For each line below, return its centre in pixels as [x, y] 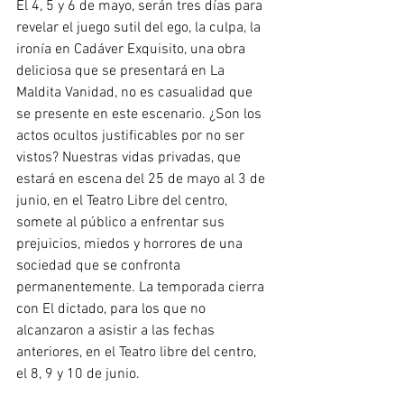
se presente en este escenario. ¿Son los [141, 115]
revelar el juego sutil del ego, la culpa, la [140, 28]
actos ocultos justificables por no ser [132, 136]
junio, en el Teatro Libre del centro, [124, 201]
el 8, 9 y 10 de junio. [82, 374]
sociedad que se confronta [100, 266]
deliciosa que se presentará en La [122, 71]
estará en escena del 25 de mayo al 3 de [142, 179]
